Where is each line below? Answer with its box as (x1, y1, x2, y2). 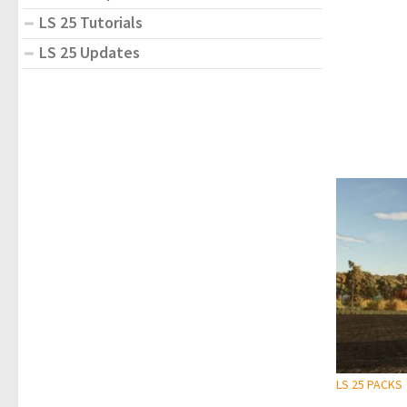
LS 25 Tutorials (39, 11, 143, 33)
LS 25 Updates (39, 41, 140, 63)
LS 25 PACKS (336, 376, 402, 393)
